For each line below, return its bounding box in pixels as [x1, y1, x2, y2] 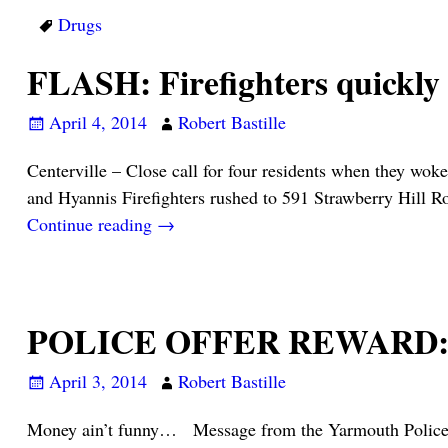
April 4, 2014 [48, 110, 147, 135]
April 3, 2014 [48, 369, 147, 394]
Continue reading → [26, 211, 175, 236]
